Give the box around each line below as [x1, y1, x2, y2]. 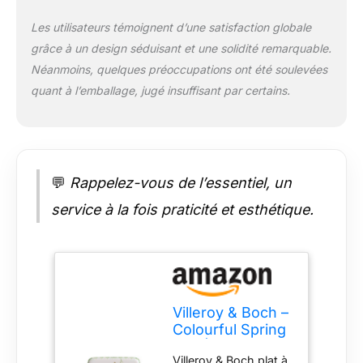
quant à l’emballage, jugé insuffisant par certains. [30, 83, 290, 97]
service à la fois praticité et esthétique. [51, 200, 314, 218]
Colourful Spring [173, 320, 287, 338]
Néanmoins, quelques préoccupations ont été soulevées [30, 62, 327, 76]
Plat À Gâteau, [173, 337, 271, 355]
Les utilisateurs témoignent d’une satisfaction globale [30, 19, 311, 34]
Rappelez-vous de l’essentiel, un [66, 173, 292, 191]
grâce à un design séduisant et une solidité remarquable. [30, 41, 331, 55]
